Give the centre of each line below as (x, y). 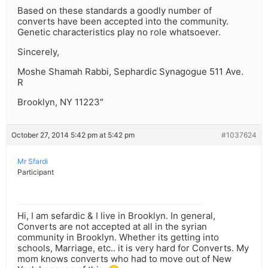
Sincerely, (38, 52)
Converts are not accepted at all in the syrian (112, 227)
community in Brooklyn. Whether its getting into (118, 237)
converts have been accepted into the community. (123, 22)
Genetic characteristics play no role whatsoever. (119, 32)
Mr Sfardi (33, 162)
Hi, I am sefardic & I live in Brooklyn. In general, (116, 216)
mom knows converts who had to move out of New (124, 259)
